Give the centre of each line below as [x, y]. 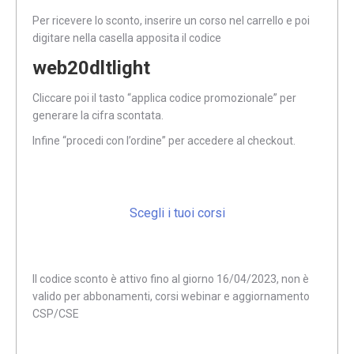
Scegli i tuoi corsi [177, 213]
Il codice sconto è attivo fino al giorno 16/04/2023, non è [171, 279]
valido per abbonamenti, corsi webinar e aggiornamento [171, 297]
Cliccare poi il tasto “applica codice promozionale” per [164, 98]
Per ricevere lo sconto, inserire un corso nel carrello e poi [171, 21]
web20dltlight [91, 68]
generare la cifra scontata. [98, 115]
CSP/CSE [56, 314]
